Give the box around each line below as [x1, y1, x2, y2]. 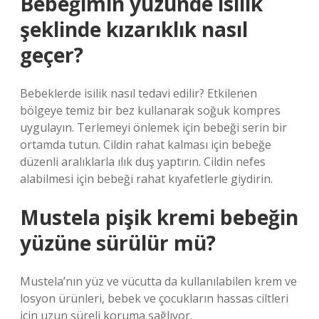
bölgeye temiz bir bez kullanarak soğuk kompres [20, 103, 281, 118]
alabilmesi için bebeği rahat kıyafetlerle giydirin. [20, 171, 273, 187]
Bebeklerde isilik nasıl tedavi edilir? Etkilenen [20, 85, 257, 101]
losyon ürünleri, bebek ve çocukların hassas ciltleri [20, 291, 288, 306]
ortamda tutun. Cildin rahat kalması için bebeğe [20, 137, 271, 152]
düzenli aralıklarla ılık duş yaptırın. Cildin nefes [20, 154, 266, 169]
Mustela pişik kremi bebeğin [20, 204, 298, 231]
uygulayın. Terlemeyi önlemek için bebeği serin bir [20, 120, 287, 135]
